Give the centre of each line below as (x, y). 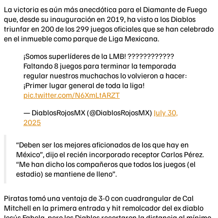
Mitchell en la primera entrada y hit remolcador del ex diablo (104, 208)
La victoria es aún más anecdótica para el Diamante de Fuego (105, 9)
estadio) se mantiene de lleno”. (66, 174)
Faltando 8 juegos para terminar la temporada (100, 66)
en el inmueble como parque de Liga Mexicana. (82, 39)
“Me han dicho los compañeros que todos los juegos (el (106, 164)
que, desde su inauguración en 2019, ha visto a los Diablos (100, 19)
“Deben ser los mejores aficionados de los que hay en (102, 145)
